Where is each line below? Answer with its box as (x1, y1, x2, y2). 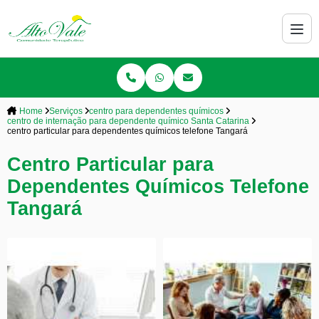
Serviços (49, 106, 83, 116)
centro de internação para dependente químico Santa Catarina (7, 116, 249, 126)
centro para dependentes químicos (89, 106, 224, 116)
